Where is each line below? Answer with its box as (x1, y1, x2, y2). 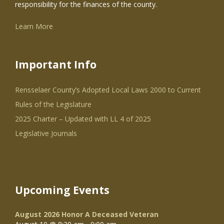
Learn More (15, 21, 53, 31)
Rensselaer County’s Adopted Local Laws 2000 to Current (15, 84, 201, 94)
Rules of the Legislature (15, 99, 91, 109)
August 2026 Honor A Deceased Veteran (15, 209, 158, 219)
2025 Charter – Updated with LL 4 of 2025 (15, 113, 151, 123)
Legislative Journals (15, 128, 77, 138)
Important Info (15, 57, 96, 71)
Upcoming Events (15, 182, 109, 197)
